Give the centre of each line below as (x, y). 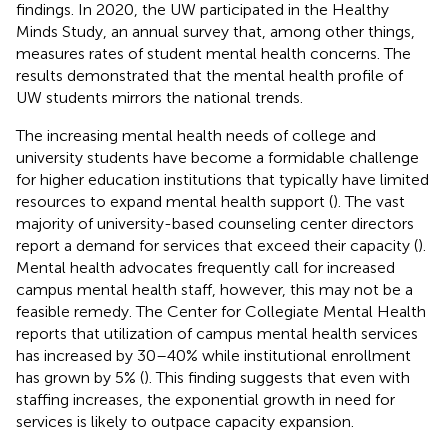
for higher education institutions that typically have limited (222, 179)
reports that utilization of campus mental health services (217, 333)
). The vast (369, 201)
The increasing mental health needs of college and (196, 135)
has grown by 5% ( (80, 377)
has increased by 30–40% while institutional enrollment (213, 355)
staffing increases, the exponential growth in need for (205, 399)
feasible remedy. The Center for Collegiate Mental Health (221, 311)
